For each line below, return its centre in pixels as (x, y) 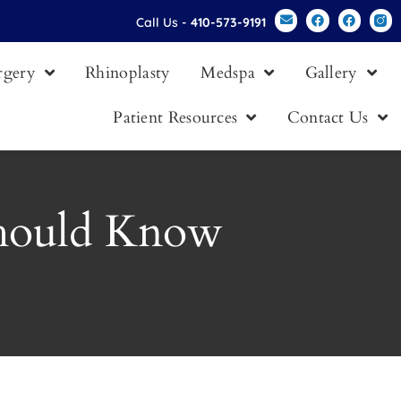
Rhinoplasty (128, 73)
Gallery (331, 73)
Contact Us (328, 118)
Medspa (228, 73)
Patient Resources (175, 118)
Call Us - (164, 22)
